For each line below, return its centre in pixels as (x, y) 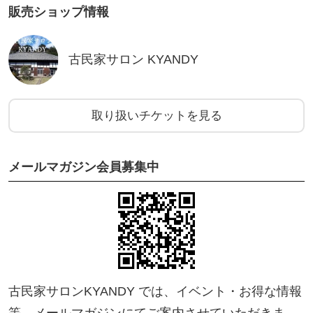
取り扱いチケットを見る (156, 115)
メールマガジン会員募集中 (83, 167)
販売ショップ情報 (58, 12)
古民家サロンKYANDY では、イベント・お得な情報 (155, 291)
